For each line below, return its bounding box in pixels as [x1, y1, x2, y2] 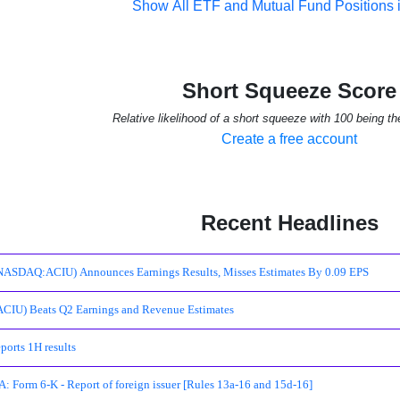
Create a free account [221, 131, 357, 146]
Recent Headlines [200, 211, 379, 235]
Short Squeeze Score [182, 79, 396, 103]
